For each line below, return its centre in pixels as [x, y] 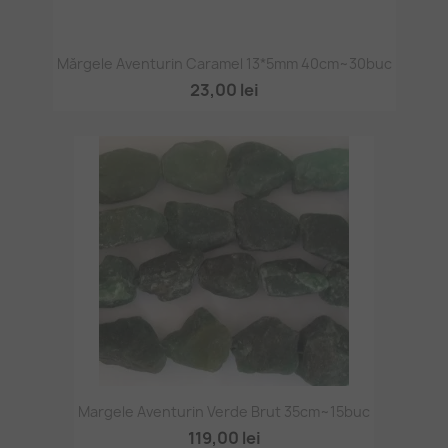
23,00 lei [224, 89]
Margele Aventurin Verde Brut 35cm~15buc [224, 412]
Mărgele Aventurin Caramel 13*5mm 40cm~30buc [224, 63]
